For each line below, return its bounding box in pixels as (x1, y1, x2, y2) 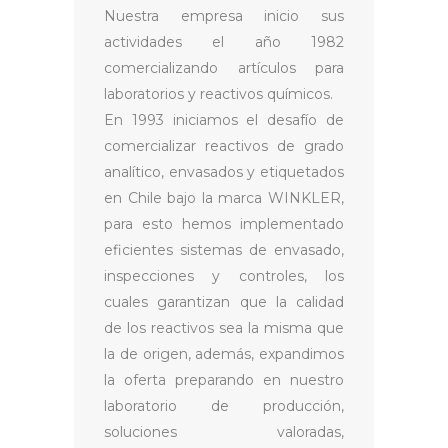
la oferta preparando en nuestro (104, 370, 344, 389)
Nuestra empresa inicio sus (104, 6, 344, 25)
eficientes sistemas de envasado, (104, 240, 344, 259)
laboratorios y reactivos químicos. (104, 84, 333, 103)
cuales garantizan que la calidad (104, 292, 344, 311)
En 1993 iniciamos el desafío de (104, 110, 344, 129)
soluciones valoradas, (104, 422, 344, 441)
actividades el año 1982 (104, 32, 344, 51)
